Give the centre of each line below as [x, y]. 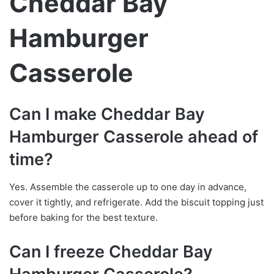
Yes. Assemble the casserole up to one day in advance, [128, 187]
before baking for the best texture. [83, 217]
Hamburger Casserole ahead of [134, 137]
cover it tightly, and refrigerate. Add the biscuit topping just [136, 202]
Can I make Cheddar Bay [107, 114]
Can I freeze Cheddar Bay [111, 251]
